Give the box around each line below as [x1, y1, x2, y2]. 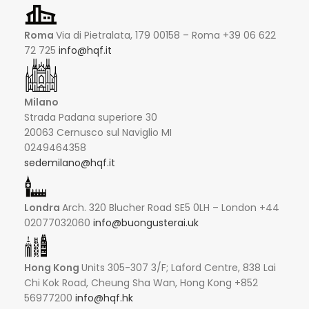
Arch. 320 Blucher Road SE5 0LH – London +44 [62, 201, 279, 215]
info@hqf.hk [75, 291, 133, 306]
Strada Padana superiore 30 [24, 110, 157, 125]
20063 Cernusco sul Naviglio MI [24, 126, 172, 140]
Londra [24, 201, 62, 215]
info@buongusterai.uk [93, 216, 199, 230]
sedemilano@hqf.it [24, 156, 115, 170]
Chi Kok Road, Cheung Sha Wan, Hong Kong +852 [24, 276, 258, 290]
